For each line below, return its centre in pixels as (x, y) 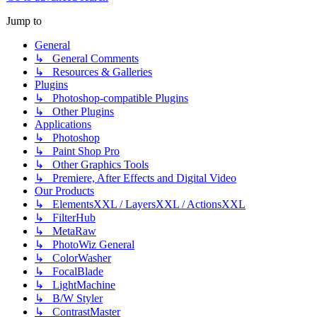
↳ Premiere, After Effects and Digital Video (136, 178)
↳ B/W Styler (69, 299)
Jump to (24, 21)
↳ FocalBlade (69, 272)
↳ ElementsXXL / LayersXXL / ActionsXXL (140, 204)
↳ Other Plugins (74, 112)
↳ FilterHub (65, 218)
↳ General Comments (87, 59)
